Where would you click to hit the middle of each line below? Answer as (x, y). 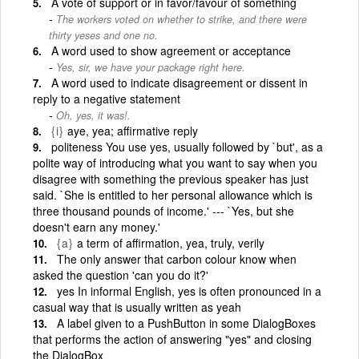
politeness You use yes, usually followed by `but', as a (187, 146)
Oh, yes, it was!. (93, 115)
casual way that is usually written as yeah (137, 307)
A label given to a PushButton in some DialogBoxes (186, 323)
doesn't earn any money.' (97, 226)
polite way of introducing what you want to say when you (175, 162)
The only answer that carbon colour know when (177, 258)
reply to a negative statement (107, 98)
